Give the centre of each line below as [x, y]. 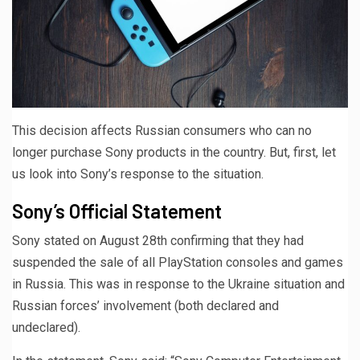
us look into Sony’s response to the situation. [138, 174]
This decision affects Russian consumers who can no [162, 130]
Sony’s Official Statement [117, 211]
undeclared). [46, 327]
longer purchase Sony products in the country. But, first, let [174, 152]
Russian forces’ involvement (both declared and [145, 305]
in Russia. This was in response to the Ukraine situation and [178, 284]
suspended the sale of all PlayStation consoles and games [178, 262]
